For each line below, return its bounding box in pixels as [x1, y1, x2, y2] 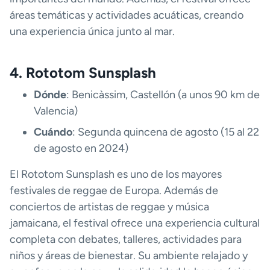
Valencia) [34, 104, 78, 118]
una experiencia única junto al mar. [10, 24, 175, 38]
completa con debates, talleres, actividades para [10, 232, 242, 246]
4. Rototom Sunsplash [10, 63, 156, 81]
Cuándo [34, 125, 72, 139]
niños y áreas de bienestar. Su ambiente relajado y [10, 248, 248, 262]
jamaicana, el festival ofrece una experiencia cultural [10, 216, 260, 230]
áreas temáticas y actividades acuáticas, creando [10, 8, 243, 22]
